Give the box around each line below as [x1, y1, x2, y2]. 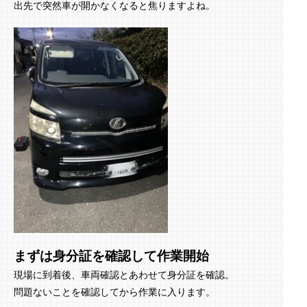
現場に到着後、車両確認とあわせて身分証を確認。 [14, 269, 234, 280]
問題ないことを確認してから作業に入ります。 [14, 286, 215, 297]
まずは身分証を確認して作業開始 [14, 248, 209, 264]
